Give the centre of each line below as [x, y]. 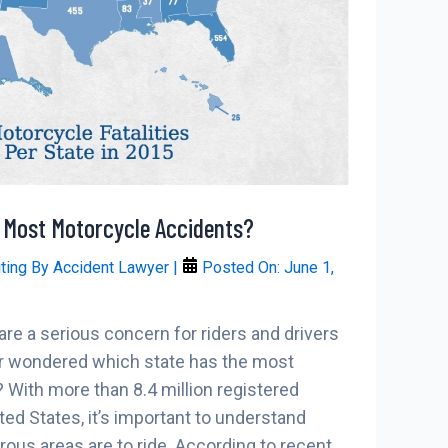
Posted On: [241, 268]
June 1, [309, 268]
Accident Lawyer [113, 268]
